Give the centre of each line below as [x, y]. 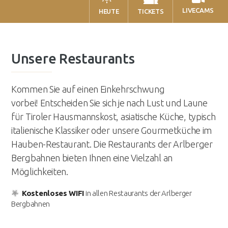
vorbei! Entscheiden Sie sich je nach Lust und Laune [109, 103]
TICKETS [151, 11]
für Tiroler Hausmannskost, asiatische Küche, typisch [113, 117]
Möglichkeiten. [40, 172]
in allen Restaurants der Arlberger [138, 193]
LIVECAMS [198, 10]
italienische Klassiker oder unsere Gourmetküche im [112, 131]
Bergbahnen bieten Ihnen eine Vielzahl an [92, 158]
